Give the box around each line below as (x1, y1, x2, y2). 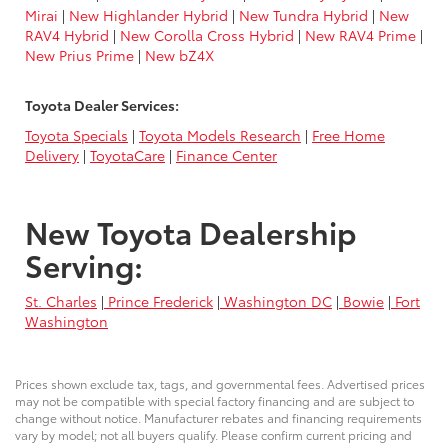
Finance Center (176, 145, 277, 166)
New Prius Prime (25, 45, 134, 66)
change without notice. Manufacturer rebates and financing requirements (15, 409, 422, 427)
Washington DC (220, 291, 332, 312)
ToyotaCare (90, 145, 165, 166)
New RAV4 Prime (305, 25, 416, 46)
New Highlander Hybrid (69, 5, 228, 26)
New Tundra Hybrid (239, 5, 368, 26)
